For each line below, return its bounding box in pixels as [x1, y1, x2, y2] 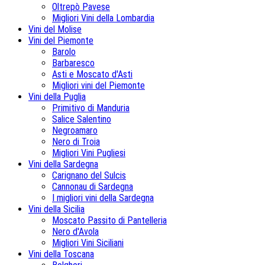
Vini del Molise [28, 24, 82, 35]
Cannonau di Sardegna [52, 181, 133, 193]
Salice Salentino [52, 114, 111, 125]
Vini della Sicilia [28, 203, 85, 215]
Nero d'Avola [52, 226, 99, 238]
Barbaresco [52, 57, 95, 69]
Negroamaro [52, 125, 98, 137]
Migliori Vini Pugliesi [52, 147, 125, 159]
